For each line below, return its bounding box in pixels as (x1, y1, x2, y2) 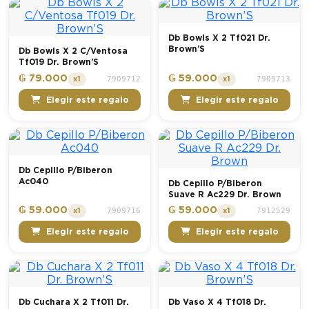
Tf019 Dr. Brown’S (19, 58, 99, 67)
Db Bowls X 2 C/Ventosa (19, 47, 128, 56)
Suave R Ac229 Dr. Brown (168, 190, 281, 199)
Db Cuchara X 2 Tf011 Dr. (19, 298, 129, 307)
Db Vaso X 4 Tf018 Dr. (168, 298, 266, 307)
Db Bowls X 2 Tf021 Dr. (168, 34, 270, 43)
